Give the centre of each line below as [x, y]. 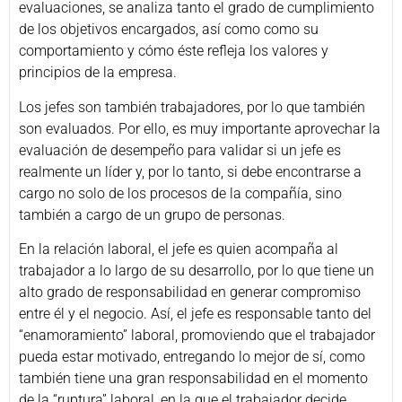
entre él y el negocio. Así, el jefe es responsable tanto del [195, 314]
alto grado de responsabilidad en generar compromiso [190, 293]
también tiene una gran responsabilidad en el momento [193, 379]
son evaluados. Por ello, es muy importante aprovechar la [200, 128]
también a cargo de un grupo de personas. [152, 214]
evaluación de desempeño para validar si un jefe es [180, 150]
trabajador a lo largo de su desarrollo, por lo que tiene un [197, 271]
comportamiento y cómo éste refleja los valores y [174, 51]
